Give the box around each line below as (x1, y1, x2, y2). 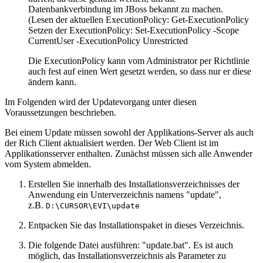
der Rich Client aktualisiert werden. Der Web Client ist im (5, 137, 218, 148)
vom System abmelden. (5, 159, 91, 169)
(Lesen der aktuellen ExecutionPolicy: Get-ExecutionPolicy (28, 14, 249, 25)
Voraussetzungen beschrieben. (5, 107, 116, 117)
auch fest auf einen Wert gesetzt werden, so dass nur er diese (28, 66, 251, 76)
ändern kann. (28, 76, 76, 87)
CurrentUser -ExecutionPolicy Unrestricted (28, 35, 188, 46)
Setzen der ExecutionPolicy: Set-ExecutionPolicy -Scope (28, 25, 239, 35)
